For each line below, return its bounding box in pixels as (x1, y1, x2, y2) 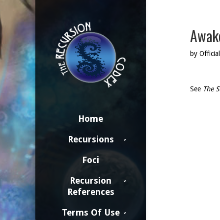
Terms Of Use (61, 207, 120, 218)
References (67, 187, 114, 197)
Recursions (67, 134, 114, 144)
